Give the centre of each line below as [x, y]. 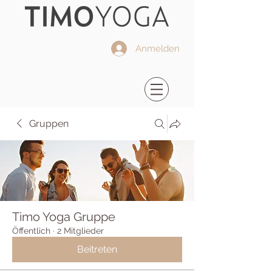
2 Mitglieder [80, 231]
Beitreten [97, 249]
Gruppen [49, 124]
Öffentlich [31, 231]
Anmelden [158, 49]
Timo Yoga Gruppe [64, 217]
